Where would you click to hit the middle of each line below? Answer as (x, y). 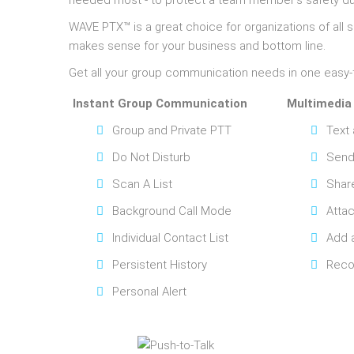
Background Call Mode (172, 211)
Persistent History (160, 265)
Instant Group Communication (160, 104)
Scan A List (142, 184)
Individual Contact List (170, 238)
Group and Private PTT (172, 130)
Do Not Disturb (151, 157)
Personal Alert (149, 292)
